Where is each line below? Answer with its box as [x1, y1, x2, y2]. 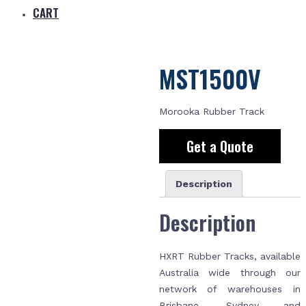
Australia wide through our [158, 266, 301, 278]
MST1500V [158, 60, 261, 96]
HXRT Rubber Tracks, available [158, 250, 301, 262]
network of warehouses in [158, 283, 301, 294]
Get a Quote [186, 136, 253, 157]
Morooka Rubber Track [158, 106, 264, 117]
